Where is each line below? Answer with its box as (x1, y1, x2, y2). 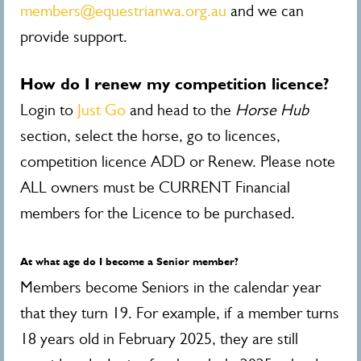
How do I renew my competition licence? (20, 74, 330, 93)
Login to (20, 101, 77, 119)
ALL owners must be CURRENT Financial (20, 178, 290, 197)
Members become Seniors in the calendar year (20, 278, 321, 297)
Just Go (77, 101, 126, 119)
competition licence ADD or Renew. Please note (20, 152, 335, 171)
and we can (226, 2, 304, 20)
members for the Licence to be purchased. (20, 204, 299, 222)
